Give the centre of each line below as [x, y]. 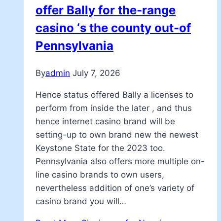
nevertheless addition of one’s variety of [115, 188]
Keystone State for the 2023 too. [100, 148]
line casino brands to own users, [100, 174]
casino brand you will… [81, 201]
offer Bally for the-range [106, 10]
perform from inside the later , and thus [114, 108]
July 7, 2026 [96, 73]
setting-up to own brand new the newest [117, 134]
